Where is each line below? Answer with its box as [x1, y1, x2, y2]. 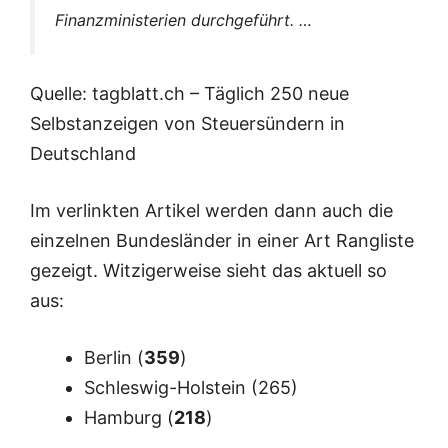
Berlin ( [84, 347, 144, 369]
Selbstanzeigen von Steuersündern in [30, 113, 345, 135]
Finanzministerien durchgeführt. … [55, 10, 312, 31]
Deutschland [30, 143, 136, 165]
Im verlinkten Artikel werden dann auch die [30, 200, 393, 222]
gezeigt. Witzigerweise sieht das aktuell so [30, 260, 387, 282]
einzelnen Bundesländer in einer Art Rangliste [30, 230, 414, 252]
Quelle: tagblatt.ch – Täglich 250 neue [30, 83, 349, 105]
